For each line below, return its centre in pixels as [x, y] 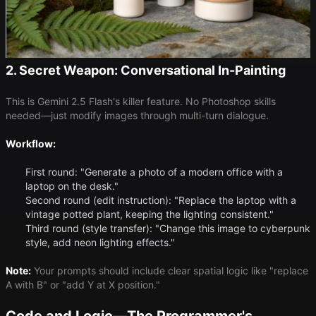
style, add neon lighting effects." [100, 243]
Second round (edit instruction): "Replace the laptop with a [161, 200]
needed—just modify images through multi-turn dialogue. [137, 116]
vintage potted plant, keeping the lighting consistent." [150, 214]
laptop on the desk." [72, 186]
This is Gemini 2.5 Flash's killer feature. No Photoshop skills [141, 102]
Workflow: [31, 144]
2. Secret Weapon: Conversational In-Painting [146, 71]
